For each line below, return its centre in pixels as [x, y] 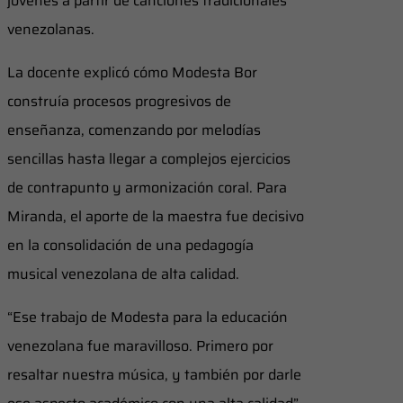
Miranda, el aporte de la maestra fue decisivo [156, 216]
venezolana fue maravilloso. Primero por [140, 345]
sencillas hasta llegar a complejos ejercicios [149, 158]
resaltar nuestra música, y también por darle [154, 374]
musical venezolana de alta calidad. [123, 273]
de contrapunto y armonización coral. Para [147, 187]
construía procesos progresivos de [119, 101]
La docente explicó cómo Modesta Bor [132, 72]
